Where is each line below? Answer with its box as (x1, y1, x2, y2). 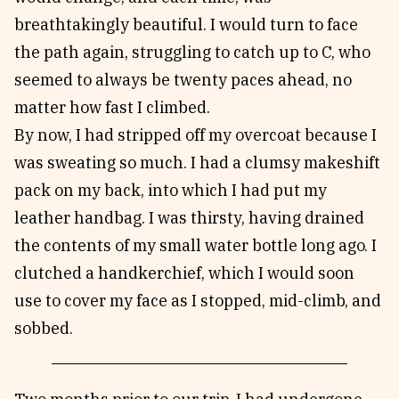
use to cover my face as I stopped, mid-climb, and (14, 290, 381, 311)
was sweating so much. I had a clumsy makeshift (14, 152, 380, 173)
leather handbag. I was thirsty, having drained (14, 208, 364, 228)
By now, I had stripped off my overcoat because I (14, 125, 377, 145)
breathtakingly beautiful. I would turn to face (14, 14, 358, 35)
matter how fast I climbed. (14, 97, 210, 118)
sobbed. (14, 318, 73, 338)
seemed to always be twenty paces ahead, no (14, 69, 352, 90)
